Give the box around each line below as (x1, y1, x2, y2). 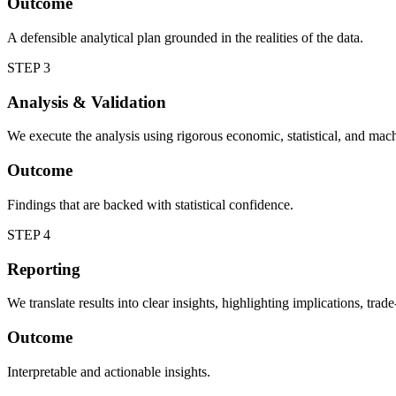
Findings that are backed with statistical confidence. (7, 196, 293, 212)
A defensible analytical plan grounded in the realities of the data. (7, 30, 363, 45)
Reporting (7, 259, 80, 278)
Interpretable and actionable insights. (7, 363, 210, 379)
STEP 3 (7, 60, 50, 75)
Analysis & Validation (7, 92, 166, 111)
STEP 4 (7, 226, 50, 242)
